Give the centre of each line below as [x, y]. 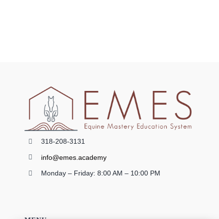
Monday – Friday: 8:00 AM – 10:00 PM [100, 173]
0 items [26, 21]
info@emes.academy [74, 157]
